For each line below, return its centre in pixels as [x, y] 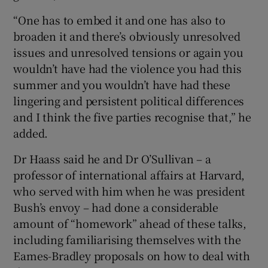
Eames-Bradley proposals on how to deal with [132, 255]
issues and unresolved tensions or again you [128, 52]
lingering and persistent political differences [129, 100]
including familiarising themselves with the [127, 239]
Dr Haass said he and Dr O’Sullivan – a [112, 158]
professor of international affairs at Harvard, [129, 174]
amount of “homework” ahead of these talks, [130, 223]
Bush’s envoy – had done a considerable [116, 207]
